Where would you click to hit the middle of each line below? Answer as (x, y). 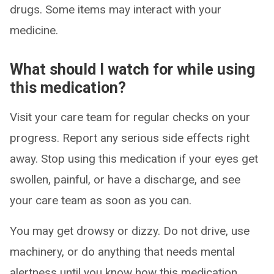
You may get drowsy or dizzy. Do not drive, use (130, 231)
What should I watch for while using (132, 69)
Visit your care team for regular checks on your (130, 117)
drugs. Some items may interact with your (116, 9)
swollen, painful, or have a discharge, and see (125, 180)
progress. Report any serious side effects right (130, 138)
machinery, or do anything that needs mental (122, 252)
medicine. (34, 30)
